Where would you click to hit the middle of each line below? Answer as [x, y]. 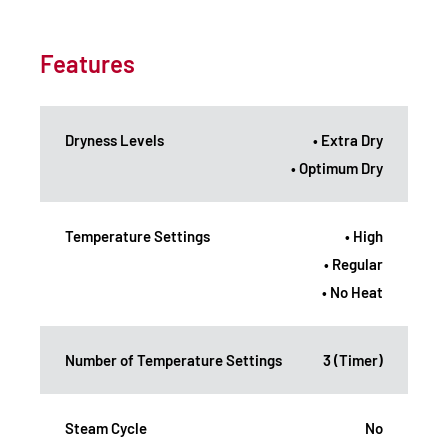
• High [364, 235]
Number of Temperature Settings [173, 359]
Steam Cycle [106, 427]
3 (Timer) [353, 359]
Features [87, 63]
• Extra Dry [348, 139]
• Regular [353, 263]
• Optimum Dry [337, 167]
